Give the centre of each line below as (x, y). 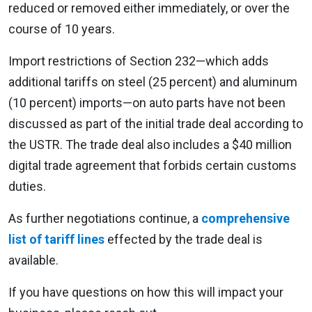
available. (33, 260)
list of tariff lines (56, 239)
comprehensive (245, 218)
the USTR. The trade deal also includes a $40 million (150, 144)
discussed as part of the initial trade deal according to (156, 123)
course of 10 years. (62, 29)
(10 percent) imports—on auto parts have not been (147, 102)
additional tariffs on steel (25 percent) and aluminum (153, 81)
